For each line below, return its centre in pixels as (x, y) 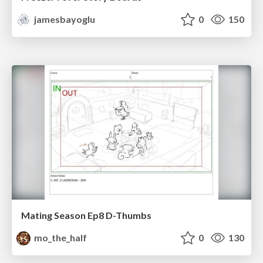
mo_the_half (60, 238)
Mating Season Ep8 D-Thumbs (86, 215)
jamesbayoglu (64, 19)
